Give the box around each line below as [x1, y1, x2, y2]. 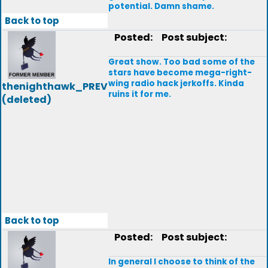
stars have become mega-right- [108, 67, 252, 78]
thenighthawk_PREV [2, 80, 108, 93]
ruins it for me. [108, 89, 171, 100]
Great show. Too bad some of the [108, 56, 255, 68]
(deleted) [2, 93, 51, 106]
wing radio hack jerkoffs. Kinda [108, 78, 244, 89]
